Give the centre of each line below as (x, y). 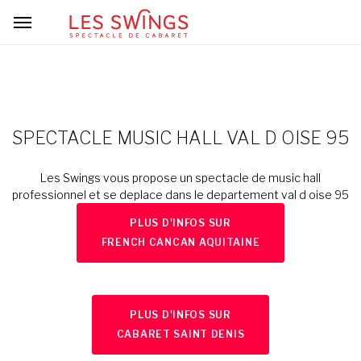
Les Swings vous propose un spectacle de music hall (180, 178)
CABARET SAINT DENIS (180, 334)
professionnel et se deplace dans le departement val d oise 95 (180, 195)
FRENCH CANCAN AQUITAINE (180, 242)
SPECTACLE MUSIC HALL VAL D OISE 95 (180, 138)
